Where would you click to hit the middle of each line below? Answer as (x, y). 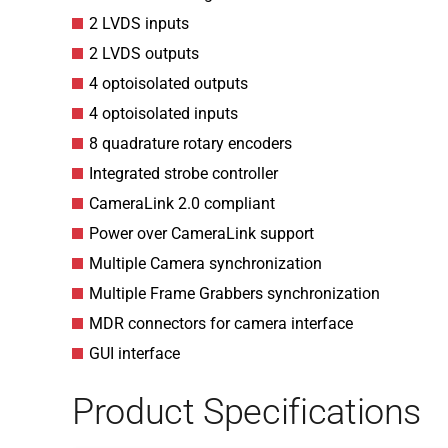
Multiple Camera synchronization (205, 263)
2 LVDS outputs (144, 53)
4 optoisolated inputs (163, 113)
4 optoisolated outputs (168, 83)
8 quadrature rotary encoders (190, 143)
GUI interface (134, 353)
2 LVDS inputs (139, 23)
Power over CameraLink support (201, 233)
